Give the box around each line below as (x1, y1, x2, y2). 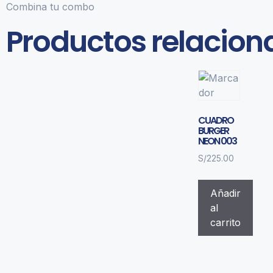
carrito (210, 216, 241, 229)
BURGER (198, 123, 229, 138)
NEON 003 (198, 133, 236, 148)
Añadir (210, 186, 241, 199)
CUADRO (198, 113, 233, 127)
